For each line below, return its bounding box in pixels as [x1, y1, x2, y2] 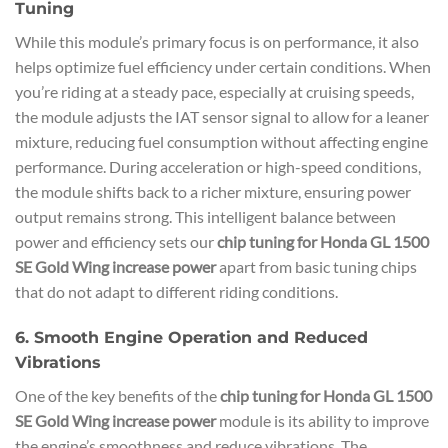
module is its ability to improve [216, 410, 429, 430]
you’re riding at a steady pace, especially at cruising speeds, [15, 81, 414, 101]
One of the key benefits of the [15, 385, 220, 405]
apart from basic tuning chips [216, 256, 417, 276]
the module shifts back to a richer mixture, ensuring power [15, 181, 411, 201]
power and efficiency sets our [15, 231, 217, 251]
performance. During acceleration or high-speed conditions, [15, 156, 421, 176]
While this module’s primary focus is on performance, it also [15, 31, 419, 51]
